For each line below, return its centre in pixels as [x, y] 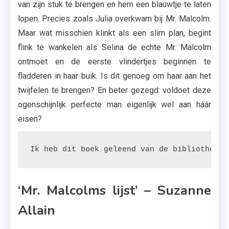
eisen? [30, 119]
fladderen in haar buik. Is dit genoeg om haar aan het [114, 76]
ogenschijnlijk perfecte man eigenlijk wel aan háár [114, 105]
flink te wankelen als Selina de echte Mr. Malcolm [114, 47]
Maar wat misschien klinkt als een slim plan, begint [114, 33]
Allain [37, 210]
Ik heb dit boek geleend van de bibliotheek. [129, 150]
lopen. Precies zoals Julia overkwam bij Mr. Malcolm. [114, 19]
